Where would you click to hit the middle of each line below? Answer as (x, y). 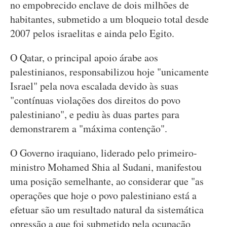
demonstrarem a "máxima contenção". (89, 128)
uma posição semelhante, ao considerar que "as (107, 181)
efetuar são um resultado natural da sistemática (107, 210)
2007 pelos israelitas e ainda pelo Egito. (92, 33)
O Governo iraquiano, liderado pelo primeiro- (104, 153)
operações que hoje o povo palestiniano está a (103, 195)
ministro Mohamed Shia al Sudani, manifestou (106, 167)
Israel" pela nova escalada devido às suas (94, 86)
